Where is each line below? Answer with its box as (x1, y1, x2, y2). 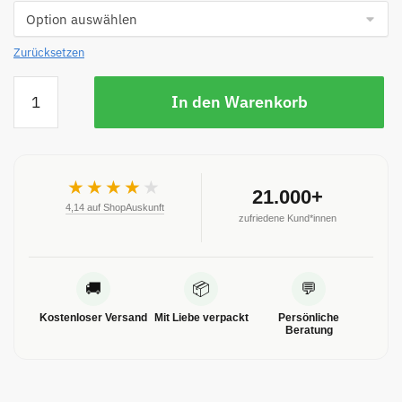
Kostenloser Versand (39, 311, 147, 325)
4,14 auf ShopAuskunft (65, 202, 164, 214)
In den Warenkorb (170, 92, 308, 113)
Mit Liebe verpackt (153, 311, 249, 325)
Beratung (284, 324, 333, 337)
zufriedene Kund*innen (238, 212, 336, 223)
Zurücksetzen (13, 45, 84, 61)
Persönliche (278, 311, 339, 325)
